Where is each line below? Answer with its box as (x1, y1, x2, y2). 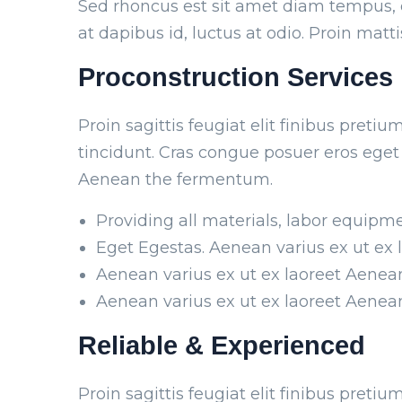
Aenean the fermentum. (78, 170, 273, 190)
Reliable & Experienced (78, 331, 365, 361)
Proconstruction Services (78, 63, 393, 92)
